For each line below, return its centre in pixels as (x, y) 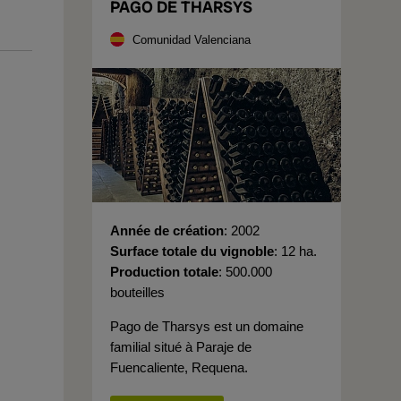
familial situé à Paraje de (181, 347)
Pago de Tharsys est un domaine (207, 326)
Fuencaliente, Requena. (179, 367)
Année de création (167, 230)
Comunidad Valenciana (192, 40)
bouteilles (137, 292)
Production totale (164, 272)
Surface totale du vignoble (192, 251)
